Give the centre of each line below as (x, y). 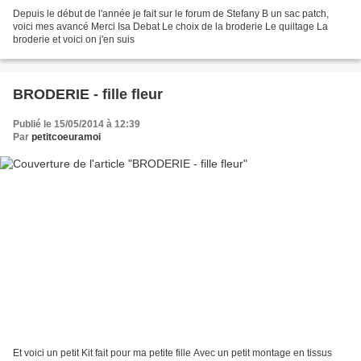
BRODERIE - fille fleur (88, 95)
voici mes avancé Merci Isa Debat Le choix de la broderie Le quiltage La (170, 27)
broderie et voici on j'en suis (74, 40)
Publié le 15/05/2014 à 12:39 (77, 124)
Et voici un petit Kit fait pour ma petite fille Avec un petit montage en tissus (172, 353)
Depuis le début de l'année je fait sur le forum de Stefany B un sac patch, (171, 14)
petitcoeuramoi (66, 137)
